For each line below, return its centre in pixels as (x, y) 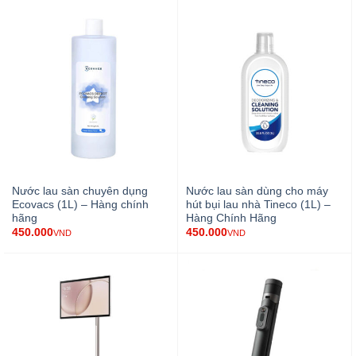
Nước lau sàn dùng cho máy (257, 191)
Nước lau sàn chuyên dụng (79, 191)
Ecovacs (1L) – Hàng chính (80, 204)
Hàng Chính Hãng (231, 218)
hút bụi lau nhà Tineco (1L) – (258, 204)
